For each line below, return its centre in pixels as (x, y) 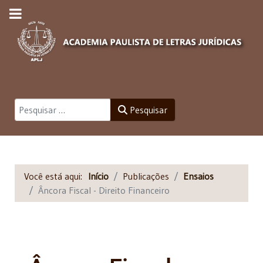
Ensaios (198, 176)
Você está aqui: (56, 176)
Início (98, 176)
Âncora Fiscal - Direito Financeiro (104, 190)
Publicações (146, 176)
